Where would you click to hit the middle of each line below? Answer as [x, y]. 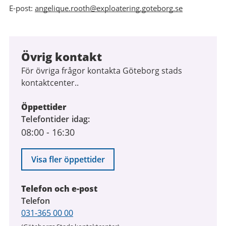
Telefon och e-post [59, 189]
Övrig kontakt [62, 57]
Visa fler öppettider [68, 160]
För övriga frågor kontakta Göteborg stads [102, 71]
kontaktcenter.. [50, 83]
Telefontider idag [55, 119]
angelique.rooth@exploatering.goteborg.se [109, 8]
